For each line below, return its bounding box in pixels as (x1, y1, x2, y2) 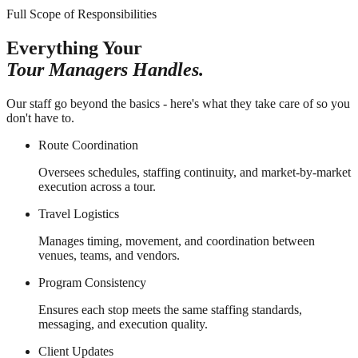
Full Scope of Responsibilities (6, 6, 157, 21)
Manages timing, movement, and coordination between (38, 233, 315, 248)
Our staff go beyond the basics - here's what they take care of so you (6, 96, 350, 110)
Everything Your (6, 37, 142, 58)
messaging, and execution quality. (38, 316, 208, 331)
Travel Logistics (38, 206, 119, 221)
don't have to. (6, 110, 74, 125)
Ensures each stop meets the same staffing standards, (38, 302, 302, 316)
